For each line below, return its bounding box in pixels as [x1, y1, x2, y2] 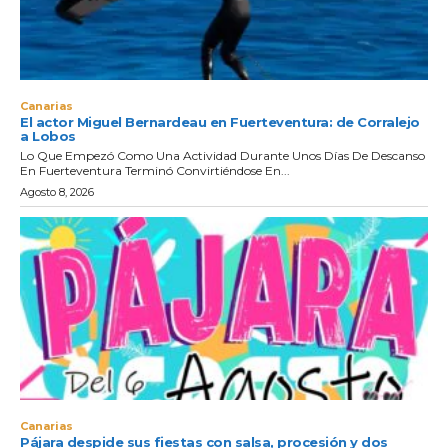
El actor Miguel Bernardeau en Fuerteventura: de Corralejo [20, 113, 420, 130]
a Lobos [20, 127, 76, 144]
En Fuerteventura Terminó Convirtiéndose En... [20, 162, 290, 178]
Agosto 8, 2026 [20, 184, 94, 199]
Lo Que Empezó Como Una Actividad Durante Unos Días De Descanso [20, 147, 425, 163]
